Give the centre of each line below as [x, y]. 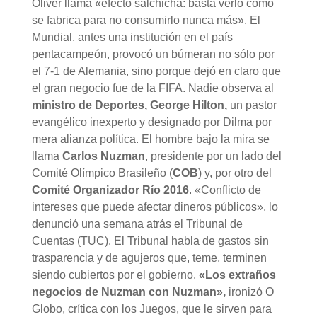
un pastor [252, 105]
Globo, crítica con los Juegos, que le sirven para [151, 309]
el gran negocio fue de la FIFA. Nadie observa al [152, 88]
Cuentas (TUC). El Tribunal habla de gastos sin [150, 241]
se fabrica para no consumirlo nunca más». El [146, 20]
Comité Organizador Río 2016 [110, 190]
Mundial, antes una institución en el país [132, 37]
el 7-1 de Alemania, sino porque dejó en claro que [156, 71]
